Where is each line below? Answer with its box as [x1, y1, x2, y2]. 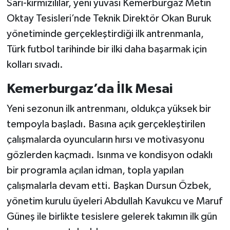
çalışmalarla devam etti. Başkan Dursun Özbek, [6, 181, 212, 191]
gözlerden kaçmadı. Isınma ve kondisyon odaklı [6, 150, 213, 161]
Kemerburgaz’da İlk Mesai [6, 82, 172, 95]
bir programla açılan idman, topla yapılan [6, 165, 184, 176]
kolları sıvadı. [6, 59, 63, 70]
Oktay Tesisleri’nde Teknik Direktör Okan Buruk [6, 13, 211, 24]
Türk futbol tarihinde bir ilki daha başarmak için [6, 44, 207, 54]
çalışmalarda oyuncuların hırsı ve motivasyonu [6, 135, 204, 145]
